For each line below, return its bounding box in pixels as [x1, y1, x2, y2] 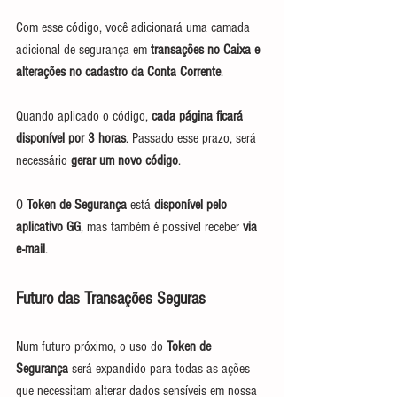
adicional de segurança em [16, 41, 147, 58]
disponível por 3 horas [16, 129, 126, 146]
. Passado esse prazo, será [126, 129, 260, 146]
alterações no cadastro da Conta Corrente [16, 63, 221, 80]
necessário [16, 152, 71, 168]
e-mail [16, 240, 45, 257]
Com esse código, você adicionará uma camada [16, 19, 253, 35]
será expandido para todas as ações [68, 360, 253, 377]
